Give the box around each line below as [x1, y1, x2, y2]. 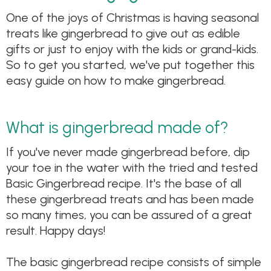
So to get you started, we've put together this [6, 57, 255, 72]
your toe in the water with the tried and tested [6, 160, 258, 175]
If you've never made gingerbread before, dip [6, 145, 250, 160]
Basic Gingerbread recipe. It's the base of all [6, 176, 241, 191]
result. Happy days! [6, 223, 106, 238]
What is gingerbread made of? [6, 117, 229, 138]
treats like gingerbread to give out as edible [6, 25, 240, 41]
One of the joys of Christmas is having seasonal [6, 10, 259, 25]
